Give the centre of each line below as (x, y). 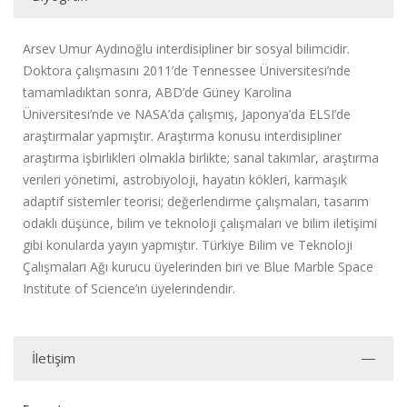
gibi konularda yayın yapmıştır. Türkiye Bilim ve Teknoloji (188, 245)
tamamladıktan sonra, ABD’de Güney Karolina (157, 92)
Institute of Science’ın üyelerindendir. (129, 288)
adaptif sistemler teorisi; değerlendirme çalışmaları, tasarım (196, 201)
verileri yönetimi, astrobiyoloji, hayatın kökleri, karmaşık (185, 179)
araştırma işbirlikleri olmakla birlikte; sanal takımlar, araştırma (201, 158)
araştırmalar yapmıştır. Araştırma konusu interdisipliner (182, 136)
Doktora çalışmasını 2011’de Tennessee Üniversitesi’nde (187, 70)
